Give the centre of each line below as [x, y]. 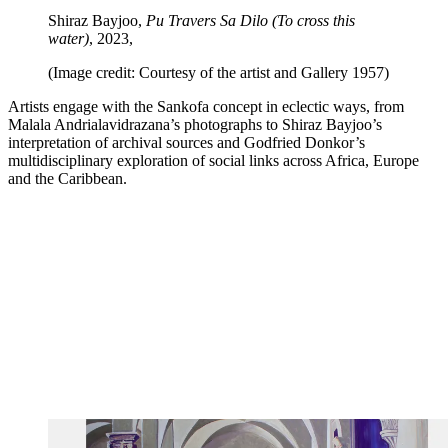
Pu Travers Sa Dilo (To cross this [250, 20]
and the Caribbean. [69, 178]
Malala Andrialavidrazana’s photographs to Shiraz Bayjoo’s [195, 124]
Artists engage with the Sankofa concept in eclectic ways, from [206, 106]
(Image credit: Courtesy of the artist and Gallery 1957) [218, 72]
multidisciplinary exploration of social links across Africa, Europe [213, 160]
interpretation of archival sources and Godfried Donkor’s [186, 142]
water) [68, 38]
